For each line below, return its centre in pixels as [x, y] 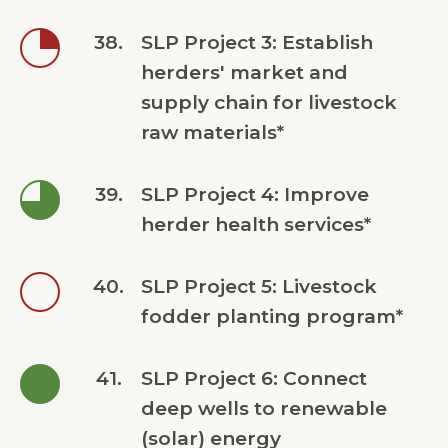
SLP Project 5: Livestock [259, 286]
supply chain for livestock [269, 102]
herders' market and [245, 72]
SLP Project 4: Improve [255, 194]
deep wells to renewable [264, 408]
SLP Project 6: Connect [254, 378]
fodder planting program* [272, 316]
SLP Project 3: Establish [257, 42]
